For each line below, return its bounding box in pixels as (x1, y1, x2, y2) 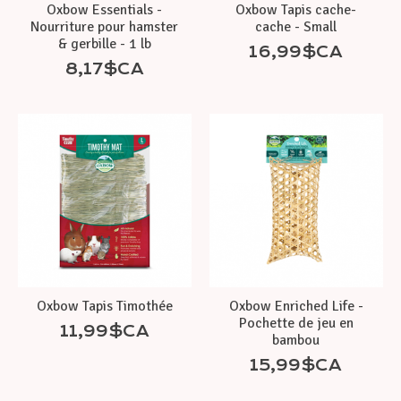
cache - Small (255, 17, 337, 36)
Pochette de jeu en (238, 313, 354, 332)
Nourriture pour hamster (30, 17, 179, 36)
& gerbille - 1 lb (57, 34, 151, 53)
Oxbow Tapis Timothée (36, 296, 173, 315)
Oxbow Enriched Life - (228, 296, 363, 315)
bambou (272, 330, 320, 349)
